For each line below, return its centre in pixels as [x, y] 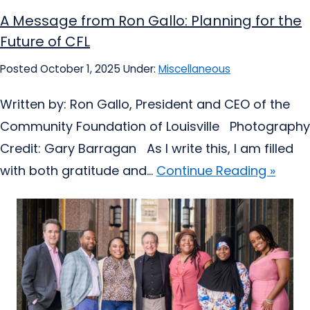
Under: [141, 69]
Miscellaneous [194, 69]
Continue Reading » [216, 171]
